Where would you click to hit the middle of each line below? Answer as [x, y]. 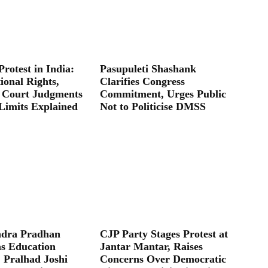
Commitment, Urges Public [163, 94]
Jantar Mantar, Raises [152, 246]
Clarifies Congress [143, 81]
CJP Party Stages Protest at [164, 234]
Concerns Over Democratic [163, 259]
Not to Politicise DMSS [153, 106]
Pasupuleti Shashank [148, 68]
